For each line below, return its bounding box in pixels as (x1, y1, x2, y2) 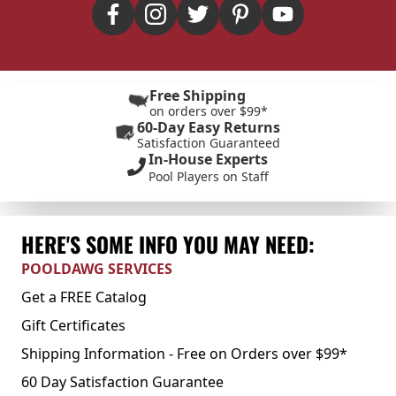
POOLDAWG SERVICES (21, 259, 172, 278)
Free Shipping (149, 86, 246, 105)
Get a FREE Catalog (21, 287, 147, 307)
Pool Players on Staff (148, 168, 269, 185)
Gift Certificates (21, 316, 126, 335)
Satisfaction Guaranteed (137, 134, 280, 151)
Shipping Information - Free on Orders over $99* (21, 344, 347, 363)
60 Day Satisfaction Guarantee (21, 372, 224, 392)
